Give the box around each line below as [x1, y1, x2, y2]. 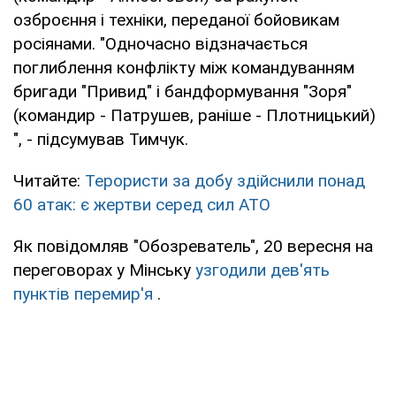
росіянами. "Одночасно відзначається [13, 33, 308, 54]
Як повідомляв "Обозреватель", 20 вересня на [13, 235, 373, 256]
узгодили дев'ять [195, 259, 330, 280]
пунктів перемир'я [13, 283, 153, 304]
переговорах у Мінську [13, 259, 195, 280]
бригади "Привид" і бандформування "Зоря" [13, 80, 352, 102]
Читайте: [13, 170, 85, 191]
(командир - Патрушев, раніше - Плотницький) [13, 104, 376, 126]
